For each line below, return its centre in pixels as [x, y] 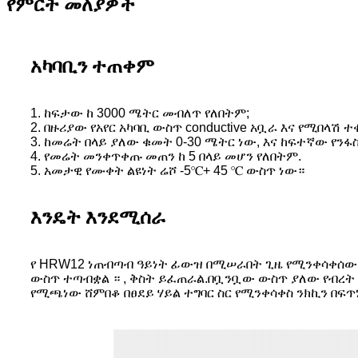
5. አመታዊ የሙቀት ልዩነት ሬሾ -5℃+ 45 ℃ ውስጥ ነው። [167, 171]
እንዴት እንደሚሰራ [98, 218]
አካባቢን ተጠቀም [92, 67]
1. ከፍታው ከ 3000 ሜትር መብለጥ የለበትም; [140, 113]
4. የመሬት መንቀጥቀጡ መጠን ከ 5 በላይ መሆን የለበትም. [166, 157]
